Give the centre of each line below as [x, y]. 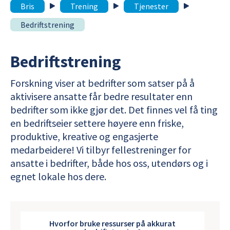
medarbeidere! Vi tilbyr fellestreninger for [101, 149]
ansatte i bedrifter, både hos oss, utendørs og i [109, 163]
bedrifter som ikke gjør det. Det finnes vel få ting [114, 109]
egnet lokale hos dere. [58, 176]
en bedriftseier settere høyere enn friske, [97, 123]
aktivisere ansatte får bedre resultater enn [101, 96]
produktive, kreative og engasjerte [84, 136]
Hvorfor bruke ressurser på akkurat [112, 223]
